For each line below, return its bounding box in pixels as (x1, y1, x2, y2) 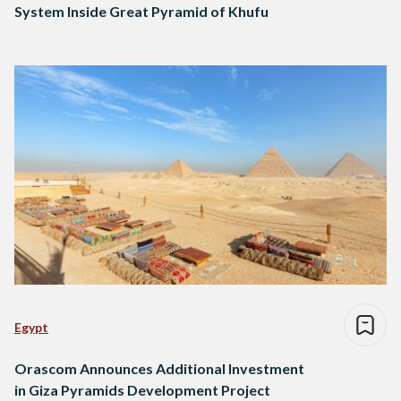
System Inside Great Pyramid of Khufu (14, 3, 269, 21)
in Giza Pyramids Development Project (14, 381, 270, 399)
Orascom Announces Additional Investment (14, 360, 304, 378)
